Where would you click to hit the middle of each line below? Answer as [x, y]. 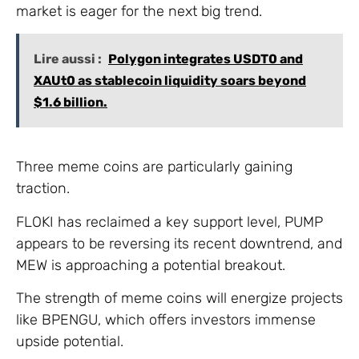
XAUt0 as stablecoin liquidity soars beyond [170, 81]
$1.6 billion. [71, 103]
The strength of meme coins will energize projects [179, 298]
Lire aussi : [68, 59]
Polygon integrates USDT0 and [206, 59]
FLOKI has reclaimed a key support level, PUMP [169, 222]
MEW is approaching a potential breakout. [151, 265]
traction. [43, 189]
